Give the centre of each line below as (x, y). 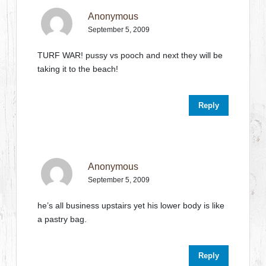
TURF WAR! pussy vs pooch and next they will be (130, 55)
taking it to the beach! (78, 69)
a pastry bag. (62, 219)
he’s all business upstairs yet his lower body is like (131, 205)
